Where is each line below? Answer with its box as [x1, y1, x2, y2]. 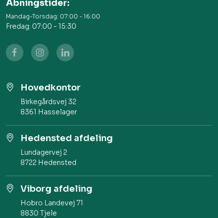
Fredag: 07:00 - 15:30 [6, 21, 76, 31]
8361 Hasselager [20, 107, 77, 116]
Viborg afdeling [20, 183, 92, 194]
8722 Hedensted [20, 158, 76, 167]
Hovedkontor [20, 82, 81, 93]
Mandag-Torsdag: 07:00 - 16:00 [6, 12, 100, 20]
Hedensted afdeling [20, 132, 113, 144]
